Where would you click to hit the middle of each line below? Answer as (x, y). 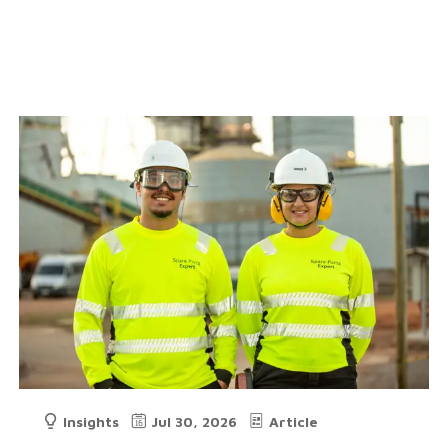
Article (294, 421)
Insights (91, 421)
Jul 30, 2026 (194, 421)
